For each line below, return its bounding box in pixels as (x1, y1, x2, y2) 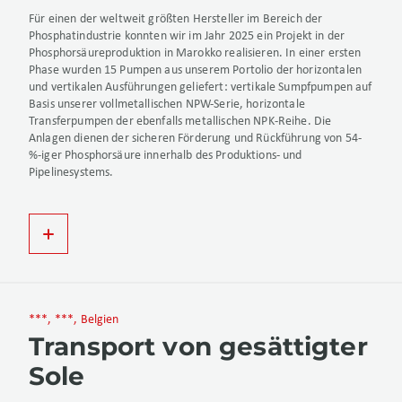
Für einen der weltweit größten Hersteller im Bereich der (29, 13, 323, 27)
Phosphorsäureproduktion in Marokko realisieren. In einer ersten (29, 47, 362, 61)
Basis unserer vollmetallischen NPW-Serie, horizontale (29, 98, 305, 112)
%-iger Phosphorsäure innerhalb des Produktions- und (29, 149, 302, 163)
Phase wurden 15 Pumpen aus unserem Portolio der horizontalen (29, 64, 362, 78)
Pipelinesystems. (29, 166, 114, 180)
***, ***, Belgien (29, 313, 119, 328)
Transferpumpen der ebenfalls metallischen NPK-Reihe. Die (29, 115, 332, 129)
